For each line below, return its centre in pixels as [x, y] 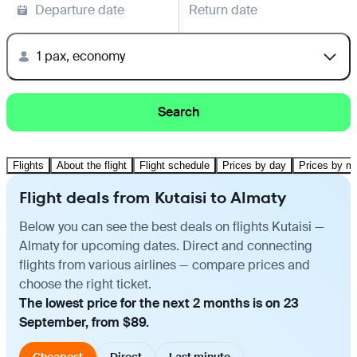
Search [178, 112]
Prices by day [254, 165]
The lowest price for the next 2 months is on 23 [159, 303]
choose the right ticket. [85, 284]
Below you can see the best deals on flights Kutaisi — [172, 226]
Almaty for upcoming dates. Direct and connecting [166, 245]
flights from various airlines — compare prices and [165, 265]
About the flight [92, 165]
